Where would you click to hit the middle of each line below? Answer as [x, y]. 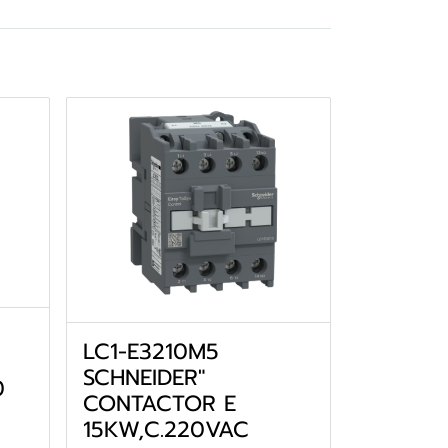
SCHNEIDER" [143, 378]
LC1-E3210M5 [150, 352]
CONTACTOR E [159, 404]
